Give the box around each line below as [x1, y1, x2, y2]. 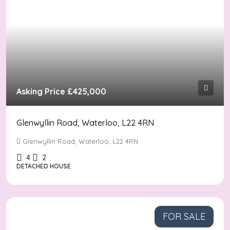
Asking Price [16, 86, 67, 97]
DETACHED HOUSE [16, 162, 71, 170]
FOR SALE [163, 210, 205, 222]
